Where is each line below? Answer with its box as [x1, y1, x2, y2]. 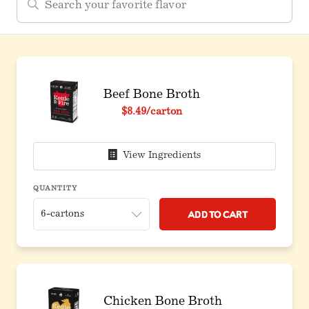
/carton [146, 107, 182, 117]
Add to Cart [188, 207, 248, 221]
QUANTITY [33, 186, 77, 192]
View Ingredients [123, 151, 201, 161]
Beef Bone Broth [103, 89, 200, 101]
